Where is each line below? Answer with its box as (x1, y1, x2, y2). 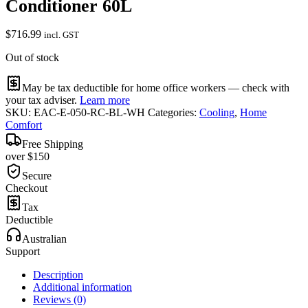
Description (33, 269, 83, 281)
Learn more (80, 94, 130, 107)
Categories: (148, 107, 199, 119)
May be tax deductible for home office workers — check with (22, 82, 289, 94)
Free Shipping (22, 138, 83, 151)
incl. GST (44, 30, 79, 41)
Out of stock (5, 52, 59, 64)
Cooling (199, 107, 234, 119)
